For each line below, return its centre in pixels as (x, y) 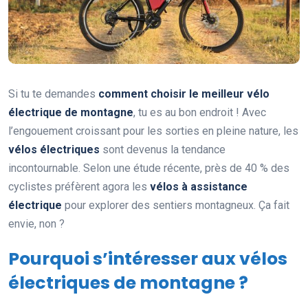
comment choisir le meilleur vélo (184, 93)
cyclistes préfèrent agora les (79, 186)
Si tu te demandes (53, 93)
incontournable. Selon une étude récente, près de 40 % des (149, 168)
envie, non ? (36, 223)
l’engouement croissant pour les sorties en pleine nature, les (153, 131)
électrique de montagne (71, 112)
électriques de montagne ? (128, 283)
